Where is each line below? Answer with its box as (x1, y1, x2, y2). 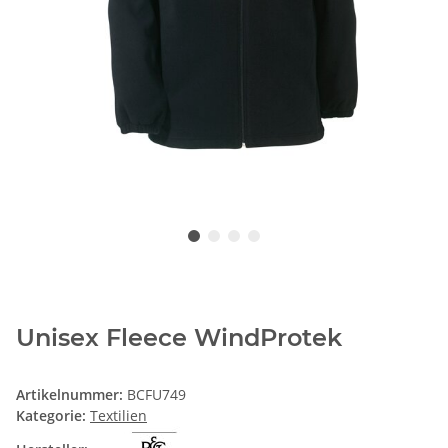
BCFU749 (127, 385, 186, 405)
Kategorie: (16, 406, 90, 426)
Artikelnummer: (16, 385, 127, 405)
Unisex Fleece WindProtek (16, 323, 342, 353)
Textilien (90, 406, 147, 426)
